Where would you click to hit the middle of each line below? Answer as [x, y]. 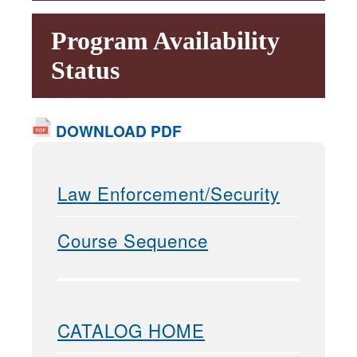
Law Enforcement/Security [169, 193]
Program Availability [165, 41]
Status [85, 71]
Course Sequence [133, 239]
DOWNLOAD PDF [117, 131]
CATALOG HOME [131, 330]
